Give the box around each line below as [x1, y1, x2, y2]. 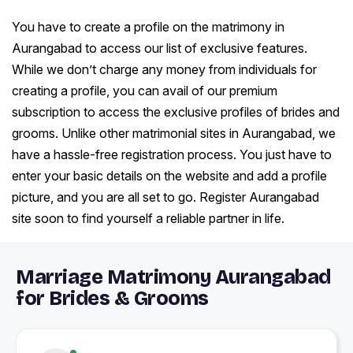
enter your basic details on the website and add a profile [12, 168, 327, 184]
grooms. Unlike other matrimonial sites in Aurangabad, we [12, 125, 336, 142]
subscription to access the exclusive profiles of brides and [12, 104, 340, 121]
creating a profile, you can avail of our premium [12, 83, 277, 99]
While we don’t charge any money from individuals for [12, 61, 317, 78]
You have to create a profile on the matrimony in [12, 19, 284, 35]
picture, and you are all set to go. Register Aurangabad [12, 189, 319, 206]
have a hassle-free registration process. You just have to [12, 147, 332, 163]
